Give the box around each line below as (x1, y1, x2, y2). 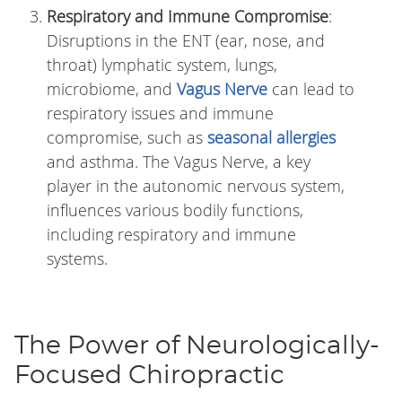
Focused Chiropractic (13, 363, 284, 389)
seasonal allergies (206, 127, 336, 149)
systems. (46, 248, 108, 270)
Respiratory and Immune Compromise (46, 5, 328, 28)
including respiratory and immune (46, 223, 296, 246)
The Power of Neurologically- (13, 334, 380, 360)
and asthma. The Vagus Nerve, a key (46, 151, 310, 173)
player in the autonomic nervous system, (46, 175, 345, 197)
